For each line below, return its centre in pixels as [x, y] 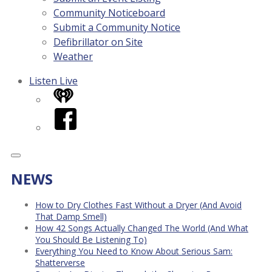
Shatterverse [60, 262]
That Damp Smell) [71, 216]
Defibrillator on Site [98, 42]
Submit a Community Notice [117, 27]
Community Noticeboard [109, 13]
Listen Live [53, 81]
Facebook [76, 114]
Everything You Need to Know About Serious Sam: [134, 251]
